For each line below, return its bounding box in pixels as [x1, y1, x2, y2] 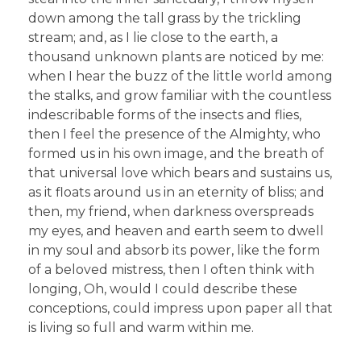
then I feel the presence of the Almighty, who [28, 126, 321, 142]
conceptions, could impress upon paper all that [28, 300, 333, 316]
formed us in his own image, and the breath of [28, 145, 324, 161]
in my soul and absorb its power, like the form [28, 242, 320, 258]
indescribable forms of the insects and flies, [28, 106, 301, 122]
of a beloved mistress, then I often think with [28, 261, 314, 277]
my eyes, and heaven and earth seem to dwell [28, 222, 324, 239]
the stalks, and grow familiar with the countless [28, 87, 331, 103]
